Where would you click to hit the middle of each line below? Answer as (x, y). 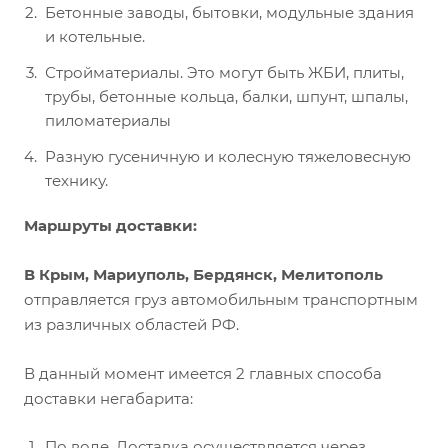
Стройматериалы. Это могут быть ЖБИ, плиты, (224, 73)
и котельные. (95, 37)
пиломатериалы (108, 121)
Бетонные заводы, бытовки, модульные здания (229, 13)
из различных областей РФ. (131, 325)
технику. (76, 181)
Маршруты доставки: (110, 226)
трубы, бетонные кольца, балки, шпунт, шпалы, (226, 97)
